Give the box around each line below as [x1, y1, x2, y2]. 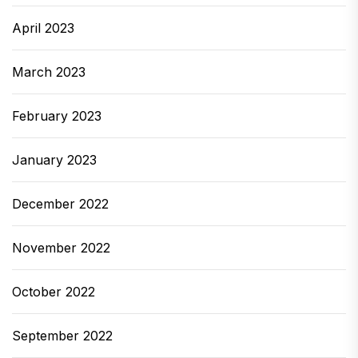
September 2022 [12, 328, 113, 344]
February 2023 [12, 108, 101, 124]
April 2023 [12, 20, 74, 36]
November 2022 [12, 240, 110, 256]
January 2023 [12, 152, 97, 168]
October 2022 [12, 284, 95, 300]
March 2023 [12, 64, 86, 80]
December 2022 [12, 196, 109, 212]
